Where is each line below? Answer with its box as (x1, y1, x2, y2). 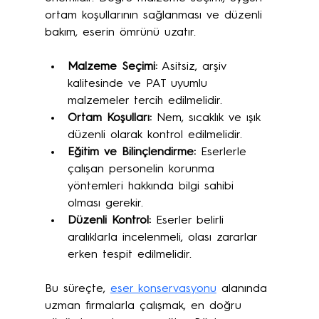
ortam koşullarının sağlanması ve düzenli (44, 9, 267, 21)
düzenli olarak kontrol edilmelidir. (67, 129, 242, 141)
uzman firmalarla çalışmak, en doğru (44, 300, 246, 312)
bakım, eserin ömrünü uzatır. (44, 26, 196, 38)
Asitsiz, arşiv (157, 61, 231, 73)
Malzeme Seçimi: (67, 61, 157, 73)
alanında (216, 283, 272, 295)
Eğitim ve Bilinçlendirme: (67, 146, 196, 158)
